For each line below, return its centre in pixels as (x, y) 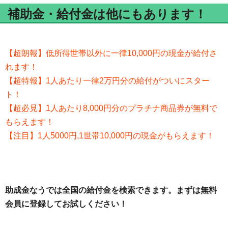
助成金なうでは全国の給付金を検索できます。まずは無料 (111, 190)
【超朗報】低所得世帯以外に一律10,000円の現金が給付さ (111, 53)
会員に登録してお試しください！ (66, 204)
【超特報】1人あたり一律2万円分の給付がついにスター (107, 81)
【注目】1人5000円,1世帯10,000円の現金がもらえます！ (110, 136)
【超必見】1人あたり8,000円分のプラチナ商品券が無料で (111, 108)
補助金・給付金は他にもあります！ (107, 14)
